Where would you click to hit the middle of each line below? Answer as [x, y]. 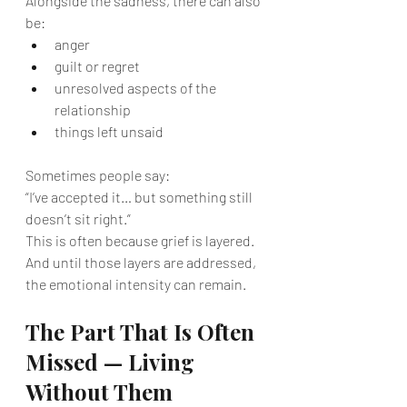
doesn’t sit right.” [78, 218]
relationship [93, 109]
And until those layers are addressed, [142, 262]
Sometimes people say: [98, 175]
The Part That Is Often [143, 332]
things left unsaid [109, 131]
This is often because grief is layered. [140, 240]
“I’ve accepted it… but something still [140, 197]
